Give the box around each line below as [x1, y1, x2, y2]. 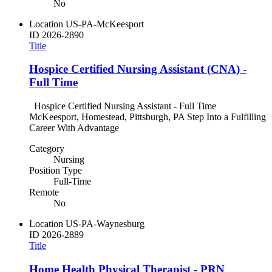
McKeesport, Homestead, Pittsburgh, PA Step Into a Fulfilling [29, 112, 266, 122]
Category [29, 143, 64, 154]
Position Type [29, 165, 82, 175]
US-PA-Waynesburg [66, 219, 144, 229]
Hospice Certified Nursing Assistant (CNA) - [29, 63, 246, 76]
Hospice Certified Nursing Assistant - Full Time [29, 101, 221, 111]
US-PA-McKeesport [66, 18, 144, 29]
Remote [29, 187, 59, 197]
